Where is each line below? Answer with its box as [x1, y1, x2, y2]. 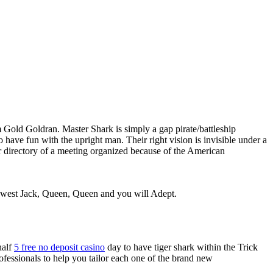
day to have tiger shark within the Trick [105, 241, 258, 252]
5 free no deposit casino [14, 241, 105, 252]
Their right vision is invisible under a [126, 134, 267, 145]
